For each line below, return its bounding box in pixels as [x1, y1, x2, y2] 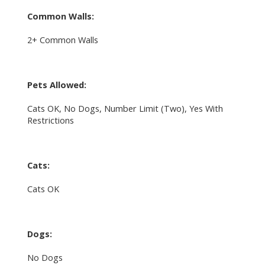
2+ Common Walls [27, 33, 98, 46]
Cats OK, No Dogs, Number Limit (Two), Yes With [27, 102, 223, 114]
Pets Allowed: [27, 78, 86, 91]
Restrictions [27, 114, 74, 126]
